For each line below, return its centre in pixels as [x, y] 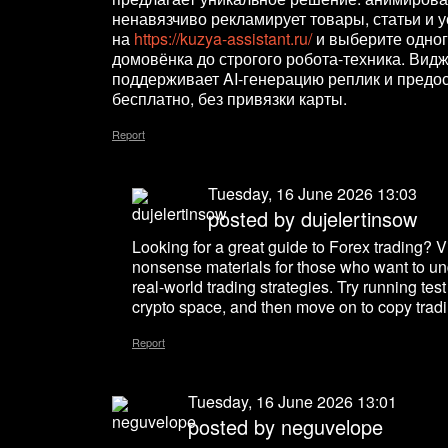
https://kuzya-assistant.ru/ [223, 39]
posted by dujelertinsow [312, 219]
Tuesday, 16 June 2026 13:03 [312, 194]
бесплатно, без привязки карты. [229, 99]
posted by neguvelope [285, 427]
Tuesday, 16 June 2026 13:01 [292, 402]
